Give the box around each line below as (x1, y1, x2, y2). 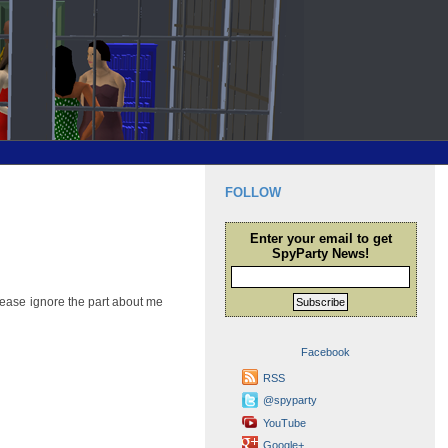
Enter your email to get (249, 231, 392, 246)
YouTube (263, 416, 307, 429)
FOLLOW (224, 185, 281, 200)
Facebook (300, 346, 350, 359)
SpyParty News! (272, 246, 370, 261)
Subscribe (296, 296, 346, 309)
